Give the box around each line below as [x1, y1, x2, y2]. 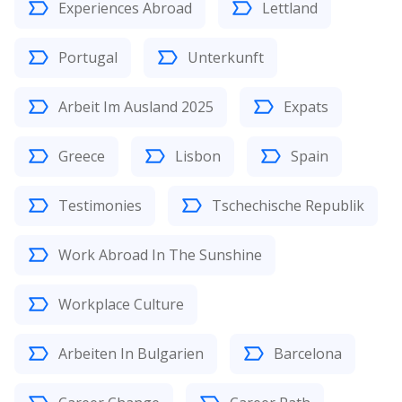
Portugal [58, 47, 118, 67]
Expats [284, 96, 328, 117]
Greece [58, 145, 105, 166]
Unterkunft [188, 47, 264, 67]
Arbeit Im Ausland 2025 [58, 96, 214, 117]
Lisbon [175, 145, 221, 166]
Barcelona [274, 343, 342, 363]
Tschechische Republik [212, 195, 364, 215]
